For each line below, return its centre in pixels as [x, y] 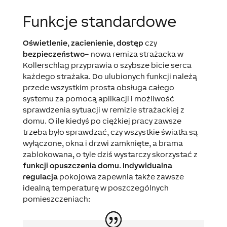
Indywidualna [147, 165]
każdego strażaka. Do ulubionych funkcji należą [110, 76]
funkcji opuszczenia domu [71, 165]
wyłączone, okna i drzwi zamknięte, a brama [103, 143]
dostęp [130, 43]
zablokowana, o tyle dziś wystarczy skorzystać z [110, 154]
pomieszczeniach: [56, 199]
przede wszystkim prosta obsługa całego [98, 87]
